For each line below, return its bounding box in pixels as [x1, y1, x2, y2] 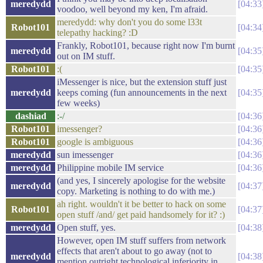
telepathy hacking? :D [57, 28, 138, 38]
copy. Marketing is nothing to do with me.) [57, 186, 215, 196]
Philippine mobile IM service [57, 163, 164, 173]
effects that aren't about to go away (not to [57, 246, 212, 256]
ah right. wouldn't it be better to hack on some [57, 199, 226, 209]
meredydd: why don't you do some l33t [57, 17, 202, 27]
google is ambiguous [57, 137, 133, 147]
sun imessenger [57, 150, 113, 160]
